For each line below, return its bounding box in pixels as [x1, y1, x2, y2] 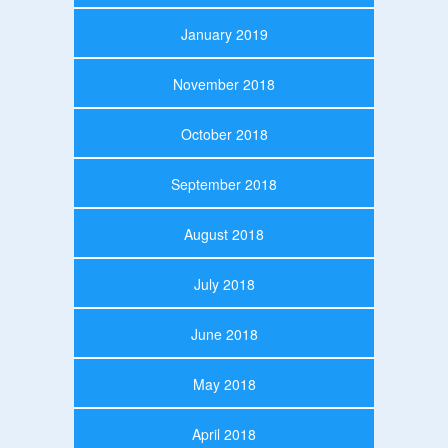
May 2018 [192, 373, 256, 394]
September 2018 [171, 173, 277, 194]
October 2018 [180, 123, 268, 144]
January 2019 [180, 23, 268, 44]
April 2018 [192, 423, 256, 444]
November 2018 [173, 73, 275, 94]
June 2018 [190, 323, 258, 344]
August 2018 [184, 223, 264, 244]
